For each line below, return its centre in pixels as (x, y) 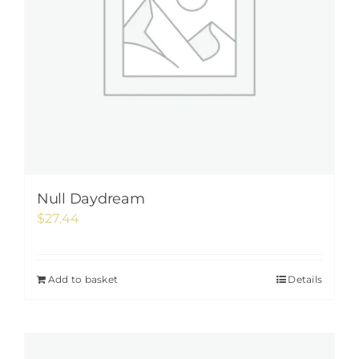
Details (305, 279)
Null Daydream (91, 199)
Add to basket (83, 279)
